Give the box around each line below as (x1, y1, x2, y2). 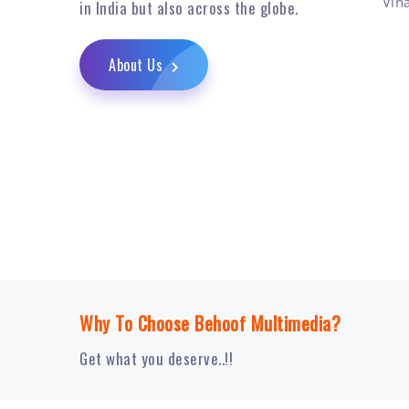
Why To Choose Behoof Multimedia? (79, 309, 341, 337)
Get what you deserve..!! (79, 346, 233, 370)
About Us (109, 54, 167, 77)
